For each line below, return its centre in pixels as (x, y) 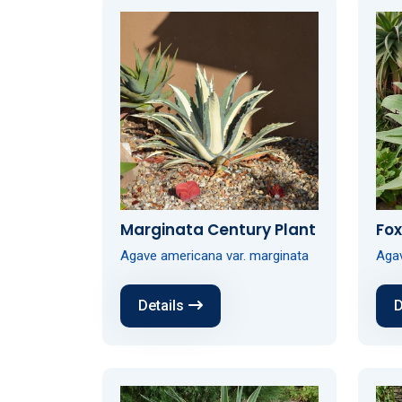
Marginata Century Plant (218, 229)
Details (161, 305)
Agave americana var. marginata (214, 255)
